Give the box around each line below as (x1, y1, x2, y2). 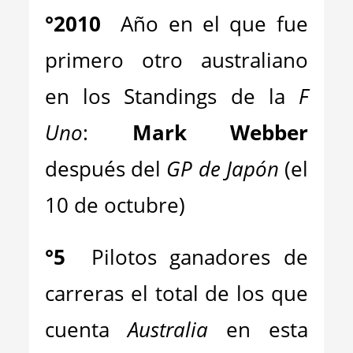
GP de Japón (166, 154, 279, 183)
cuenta (45, 315, 128, 344)
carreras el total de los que (45, 279, 308, 307)
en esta (208, 315, 308, 344)
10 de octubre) (45, 191, 186, 219)
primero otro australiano (45, 46, 308, 74)
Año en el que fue (121, 9, 308, 38)
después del (45, 154, 167, 183)
